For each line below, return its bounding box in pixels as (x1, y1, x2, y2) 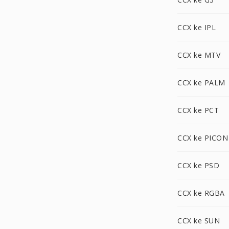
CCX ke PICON (177, 133, 228, 143)
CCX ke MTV (177, 50, 220, 60)
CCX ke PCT (177, 105, 219, 115)
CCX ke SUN (177, 216, 220, 225)
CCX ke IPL (177, 22, 216, 32)
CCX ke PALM (177, 78, 225, 87)
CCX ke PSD (177, 161, 219, 170)
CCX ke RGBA (177, 188, 225, 198)
